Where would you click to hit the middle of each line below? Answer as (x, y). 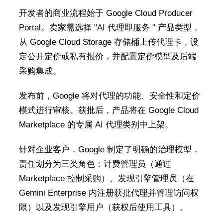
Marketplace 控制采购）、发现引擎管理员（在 (106, 178)
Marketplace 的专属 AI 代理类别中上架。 (96, 125)
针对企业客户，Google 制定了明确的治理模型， (109, 150)
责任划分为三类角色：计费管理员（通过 (95, 164)
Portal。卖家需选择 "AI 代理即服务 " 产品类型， (109, 28)
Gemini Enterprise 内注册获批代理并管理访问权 (109, 193)
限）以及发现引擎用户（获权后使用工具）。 (103, 207)
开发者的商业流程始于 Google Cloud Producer (106, 13)
